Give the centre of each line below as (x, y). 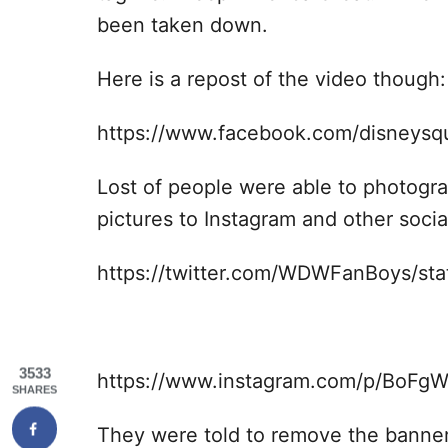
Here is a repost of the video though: (271, 78)
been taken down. (182, 24)
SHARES (34, 389)
